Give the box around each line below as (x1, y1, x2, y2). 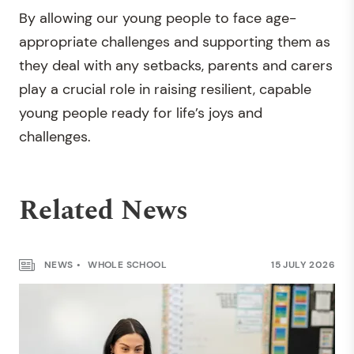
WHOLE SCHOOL (85, 258, 168, 271)
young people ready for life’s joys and (19, 103, 262, 122)
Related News (19, 190, 188, 232)
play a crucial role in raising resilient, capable (19, 79, 311, 99)
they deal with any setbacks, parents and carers (19, 55, 333, 75)
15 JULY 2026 (271, 258, 335, 271)
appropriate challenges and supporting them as (19, 32, 330, 51)
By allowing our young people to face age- (19, 8, 296, 28)
